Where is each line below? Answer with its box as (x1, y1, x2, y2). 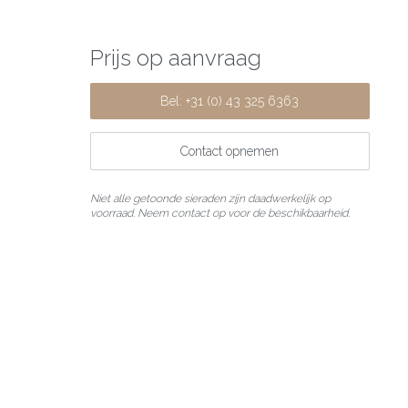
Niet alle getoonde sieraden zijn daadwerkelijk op (89, 192, 331, 206)
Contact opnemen (180, 144, 280, 159)
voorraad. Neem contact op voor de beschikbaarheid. (89, 207, 350, 220)
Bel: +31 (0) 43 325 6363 (160, 93, 300, 108)
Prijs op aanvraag (89, 44, 261, 71)
